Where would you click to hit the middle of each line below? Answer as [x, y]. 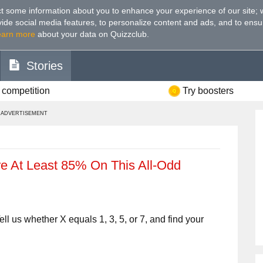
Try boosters [208, 90]
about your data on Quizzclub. [92, 34]
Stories [45, 65]
